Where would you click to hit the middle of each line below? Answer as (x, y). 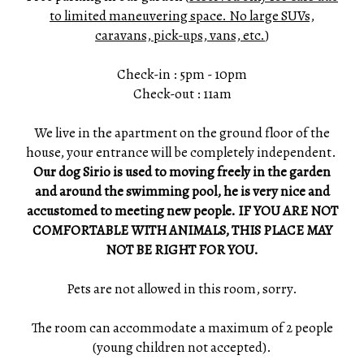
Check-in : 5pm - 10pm (182, 74)
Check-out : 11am (182, 94)
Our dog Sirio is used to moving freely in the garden (182, 172)
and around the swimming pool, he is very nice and (182, 191)
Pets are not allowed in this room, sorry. (182, 289)
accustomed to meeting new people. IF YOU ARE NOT (182, 211)
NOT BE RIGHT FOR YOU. (182, 250)
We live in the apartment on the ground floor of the (182, 133)
